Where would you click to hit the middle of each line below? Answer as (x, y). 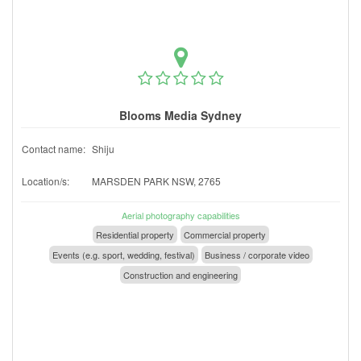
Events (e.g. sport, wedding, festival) (123, 254)
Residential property (135, 234)
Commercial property (224, 234)
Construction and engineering (180, 274)
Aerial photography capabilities (180, 215)
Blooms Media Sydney (180, 115)
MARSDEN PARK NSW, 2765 (156, 180)
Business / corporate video (257, 254)
